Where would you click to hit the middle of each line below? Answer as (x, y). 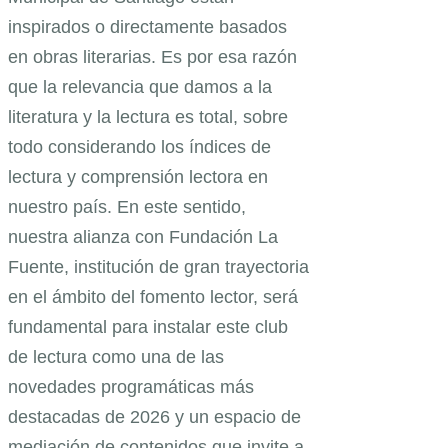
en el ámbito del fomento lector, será (153, 297)
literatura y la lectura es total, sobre (148, 117)
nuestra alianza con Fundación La (143, 237)
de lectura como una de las (116, 357)
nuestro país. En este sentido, (127, 207)
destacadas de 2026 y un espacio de (154, 417)
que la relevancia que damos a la (140, 87)
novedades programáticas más (131, 387)
